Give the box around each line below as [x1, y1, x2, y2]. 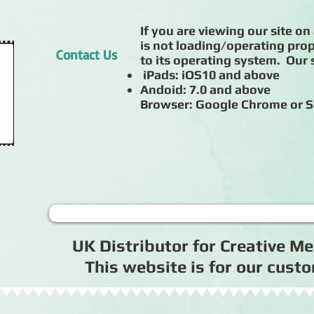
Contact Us [55, 46, 117, 63]
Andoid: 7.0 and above [140, 82, 271, 97]
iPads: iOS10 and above [140, 67, 282, 82]
